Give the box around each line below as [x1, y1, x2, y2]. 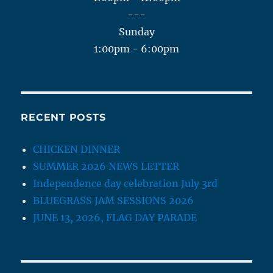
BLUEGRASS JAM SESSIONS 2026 [33, 194, 194, 207]
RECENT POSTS [21, 111, 106, 123]
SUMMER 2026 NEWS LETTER [33, 160, 180, 172]
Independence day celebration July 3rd [33, 177, 218, 190]
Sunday [118, 25, 155, 38]
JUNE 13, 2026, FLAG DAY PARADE [33, 211, 197, 224]
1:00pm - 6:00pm [94, 42, 179, 55]
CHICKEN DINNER [33, 143, 121, 155]
